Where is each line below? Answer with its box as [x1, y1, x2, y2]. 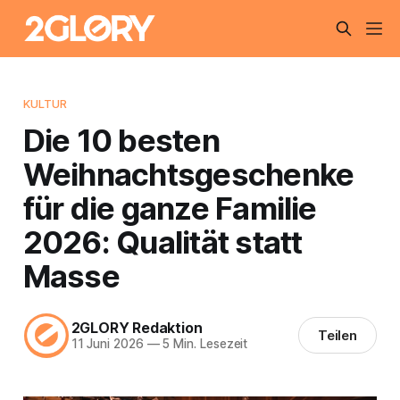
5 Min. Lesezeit [159, 337, 248, 352]
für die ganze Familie [22, 188, 317, 227]
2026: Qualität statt [22, 222, 303, 261]
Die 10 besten [22, 121, 220, 159]
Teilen [317, 327, 358, 345]
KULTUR [22, 96, 68, 111]
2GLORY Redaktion [71, 319, 203, 337]
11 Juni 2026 [71, 337, 144, 352]
